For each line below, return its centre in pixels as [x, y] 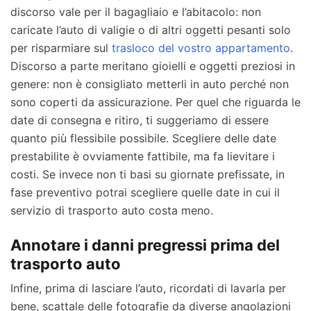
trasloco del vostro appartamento [201, 48]
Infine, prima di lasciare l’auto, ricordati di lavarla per [148, 288]
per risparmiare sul [61, 48]
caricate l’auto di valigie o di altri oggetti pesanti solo [151, 30]
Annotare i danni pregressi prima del [145, 245]
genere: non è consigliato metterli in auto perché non [150, 84]
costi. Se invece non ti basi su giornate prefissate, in [148, 175]
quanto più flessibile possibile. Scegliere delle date [143, 138]
